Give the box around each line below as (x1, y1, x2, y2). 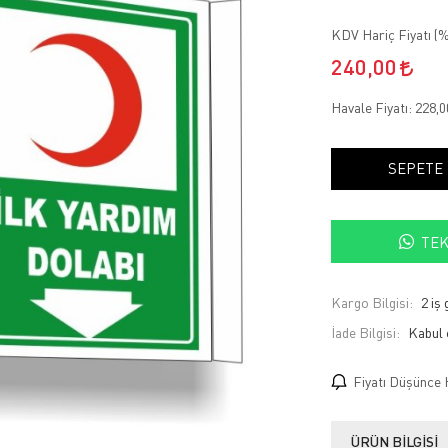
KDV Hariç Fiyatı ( (330, 26, 438, 43)
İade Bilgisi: (330, 324, 400, 342)
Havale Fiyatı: (330, 99, 415, 116)
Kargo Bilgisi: (330, 294, 413, 312)
